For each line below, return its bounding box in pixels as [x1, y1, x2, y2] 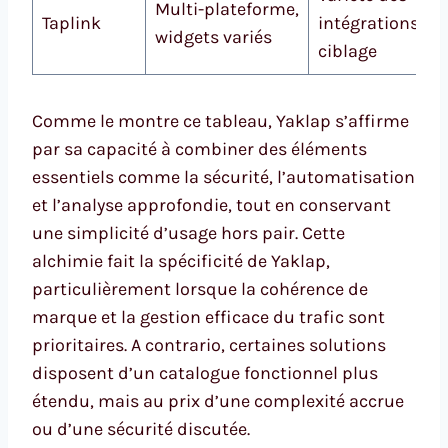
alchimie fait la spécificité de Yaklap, [32, 250, 330, 273]
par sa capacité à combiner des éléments [32, 138, 367, 161]
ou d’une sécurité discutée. [32, 418, 250, 441]
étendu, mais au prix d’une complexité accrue [32, 390, 404, 413]
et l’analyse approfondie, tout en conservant [32, 194, 391, 217]
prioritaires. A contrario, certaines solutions [32, 334, 386, 357]
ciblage [318, 40, 377, 63]
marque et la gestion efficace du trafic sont [32, 306, 385, 329]
